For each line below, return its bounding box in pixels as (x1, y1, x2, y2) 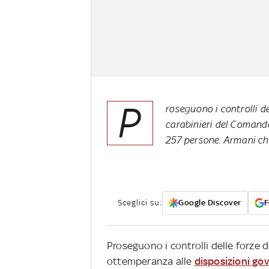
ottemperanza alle (107, 255, 195, 268)
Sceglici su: (118, 198, 162, 208)
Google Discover (178, 198, 241, 208)
